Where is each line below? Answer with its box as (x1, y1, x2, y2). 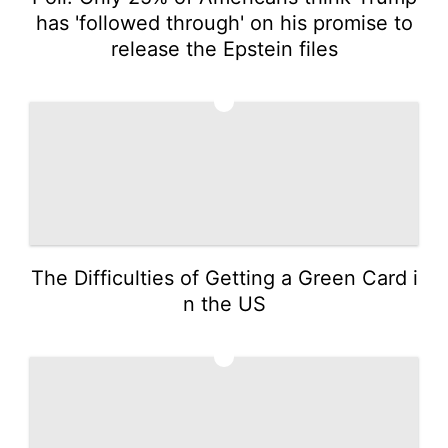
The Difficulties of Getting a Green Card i (30, 265, 418, 290)
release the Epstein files (110, 36, 338, 61)
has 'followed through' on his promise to (35, 10, 413, 35)
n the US (182, 291, 266, 316)
